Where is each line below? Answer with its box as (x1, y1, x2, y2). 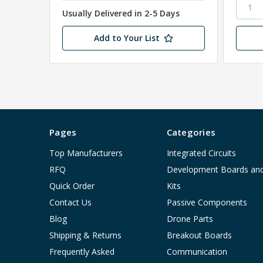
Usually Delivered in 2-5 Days (62, 8, 180, 19)
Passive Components (166, 197, 247, 208)
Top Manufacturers (49, 147, 123, 159)
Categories (166, 126, 215, 139)
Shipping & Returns (49, 230, 122, 241)
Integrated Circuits (166, 147, 236, 159)
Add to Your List (93, 32, 160, 44)
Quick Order (49, 180, 95, 192)
